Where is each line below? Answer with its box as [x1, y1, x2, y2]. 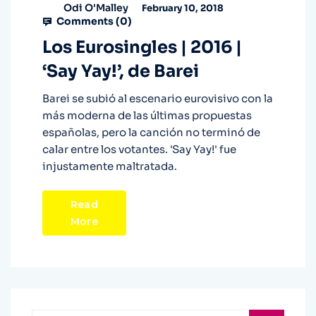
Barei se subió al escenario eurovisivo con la [42, 92, 273, 106]
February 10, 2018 [140, 1, 224, 14]
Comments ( [54, 15, 120, 28]
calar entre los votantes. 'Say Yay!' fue [42, 142, 236, 157]
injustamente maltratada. [42, 159, 177, 174]
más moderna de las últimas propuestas [42, 109, 252, 123]
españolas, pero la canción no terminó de [42, 126, 260, 140]
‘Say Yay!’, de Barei [42, 61, 199, 83]
